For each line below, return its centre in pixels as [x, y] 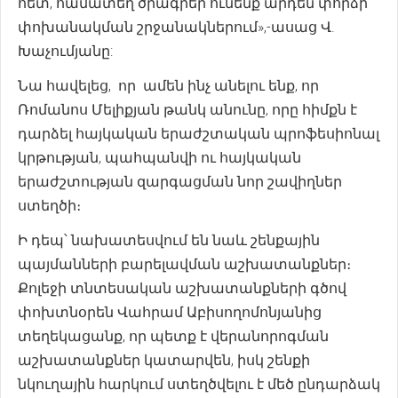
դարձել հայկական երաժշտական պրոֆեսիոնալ [199, 134]
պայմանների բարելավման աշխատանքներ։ [184, 264]
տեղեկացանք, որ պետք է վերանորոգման [173, 336]
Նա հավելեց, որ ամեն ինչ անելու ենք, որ [168, 86]
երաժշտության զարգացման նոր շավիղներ [180, 182]
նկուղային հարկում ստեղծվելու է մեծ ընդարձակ [199, 384]
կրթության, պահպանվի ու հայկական [159, 158]
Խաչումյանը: [65, 51]
